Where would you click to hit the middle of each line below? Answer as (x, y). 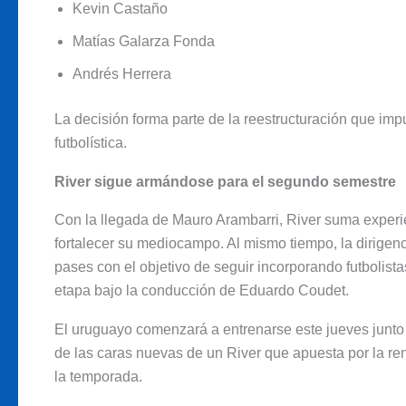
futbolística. (91, 143)
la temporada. (98, 377)
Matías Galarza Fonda (144, 42)
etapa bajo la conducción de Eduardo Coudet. (202, 291)
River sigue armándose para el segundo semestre (225, 181)
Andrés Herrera (122, 74)
